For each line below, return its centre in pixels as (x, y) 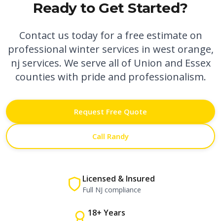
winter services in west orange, (141, 49)
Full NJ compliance (111, 190)
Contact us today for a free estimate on (110, 35)
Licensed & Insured (118, 179)
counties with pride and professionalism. (110, 77)
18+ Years (107, 213)
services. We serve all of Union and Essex (115, 63)
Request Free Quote (110, 111)
